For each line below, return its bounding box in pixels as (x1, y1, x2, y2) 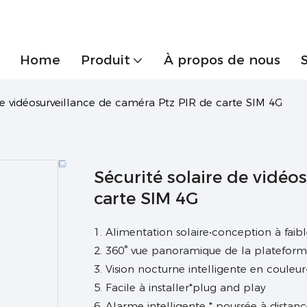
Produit (81, 52, 130, 68)
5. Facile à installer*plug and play (94, 280, 266, 294)
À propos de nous (164, 52, 280, 68)
